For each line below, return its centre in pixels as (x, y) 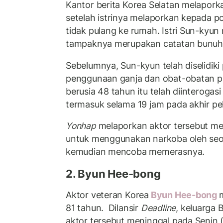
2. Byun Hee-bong (113, 173)
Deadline (158, 208)
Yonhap (81, 126)
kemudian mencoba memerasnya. (135, 152)
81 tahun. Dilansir (103, 208)
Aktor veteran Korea (108, 195)
